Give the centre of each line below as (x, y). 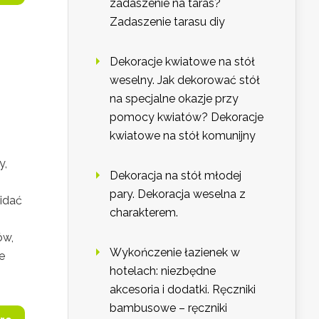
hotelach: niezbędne (163, 271)
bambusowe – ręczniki (168, 308)
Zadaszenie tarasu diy (167, 22)
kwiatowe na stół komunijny (183, 136)
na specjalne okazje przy (174, 99)
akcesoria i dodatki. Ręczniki (183, 290)
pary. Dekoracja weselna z (178, 194)
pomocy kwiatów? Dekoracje (187, 117)
